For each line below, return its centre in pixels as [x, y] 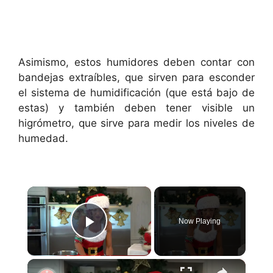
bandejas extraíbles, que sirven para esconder [136, 77]
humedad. [43, 138]
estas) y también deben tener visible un [136, 108]
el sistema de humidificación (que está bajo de [136, 93]
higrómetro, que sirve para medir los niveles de [136, 123]
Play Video [134, 239]
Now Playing [200, 221]
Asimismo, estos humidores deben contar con [136, 62]
